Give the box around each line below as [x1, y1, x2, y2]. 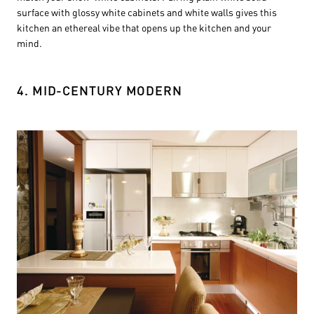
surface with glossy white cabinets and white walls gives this [17, 5, 277, 18]
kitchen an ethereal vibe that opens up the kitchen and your [17, 20, 271, 34]
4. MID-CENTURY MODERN [17, 81, 182, 98]
